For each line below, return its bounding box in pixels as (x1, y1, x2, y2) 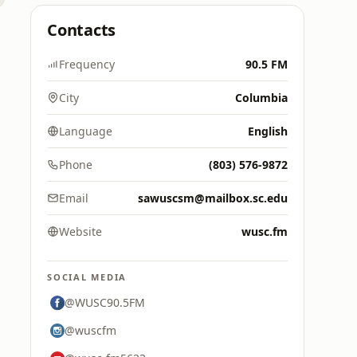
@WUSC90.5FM (65, 295, 145, 310)
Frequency (59, 57, 115, 72)
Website (59, 224, 102, 239)
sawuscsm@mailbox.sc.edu (138, 190, 288, 206)
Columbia (235, 90, 288, 105)
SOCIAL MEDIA (47, 271, 127, 283)
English (248, 124, 288, 139)
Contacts (47, 19, 116, 41)
